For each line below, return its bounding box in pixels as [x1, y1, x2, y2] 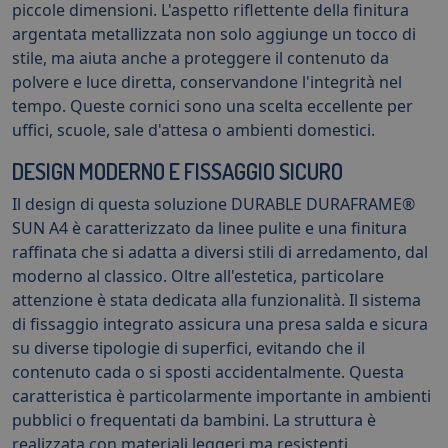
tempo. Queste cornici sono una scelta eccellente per [12, 94, 413, 117]
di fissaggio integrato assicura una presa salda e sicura [12, 312, 428, 335]
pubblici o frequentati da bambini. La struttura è [12, 408, 376, 431]
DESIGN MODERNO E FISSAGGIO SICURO [12, 156, 343, 185]
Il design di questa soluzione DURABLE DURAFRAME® [12, 192, 415, 215]
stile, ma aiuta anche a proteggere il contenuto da [12, 46, 389, 69]
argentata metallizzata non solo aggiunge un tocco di [12, 22, 416, 45]
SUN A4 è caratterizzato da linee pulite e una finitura [12, 216, 407, 239]
